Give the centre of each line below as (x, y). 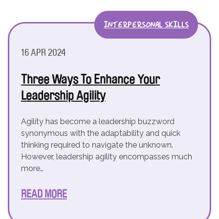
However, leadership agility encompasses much (107, 157)
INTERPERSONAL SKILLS (146, 24)
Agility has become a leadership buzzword (98, 121)
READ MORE (44, 194)
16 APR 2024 (44, 53)
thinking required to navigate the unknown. (97, 145)
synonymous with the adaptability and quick (101, 133)
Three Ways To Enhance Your (90, 80)
